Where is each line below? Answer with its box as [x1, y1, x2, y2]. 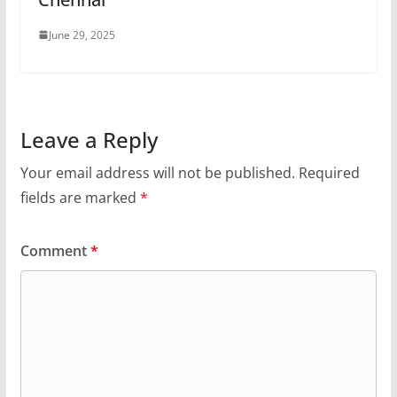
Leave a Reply [19, 124, 158, 154]
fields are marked [19, 187, 140, 207]
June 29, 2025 [48, 27, 115, 43]
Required [298, 162, 360, 183]
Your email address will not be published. [19, 162, 295, 183]
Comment [19, 240, 90, 261]
